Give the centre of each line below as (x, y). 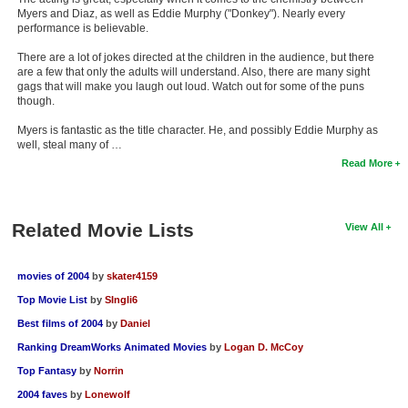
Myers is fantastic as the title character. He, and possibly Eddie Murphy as (197, 130)
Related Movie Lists (102, 229)
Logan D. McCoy (263, 347)
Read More (367, 163)
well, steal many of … (69, 144)
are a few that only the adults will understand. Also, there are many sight (193, 71)
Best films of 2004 (60, 323)
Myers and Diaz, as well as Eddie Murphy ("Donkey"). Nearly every (181, 13)
